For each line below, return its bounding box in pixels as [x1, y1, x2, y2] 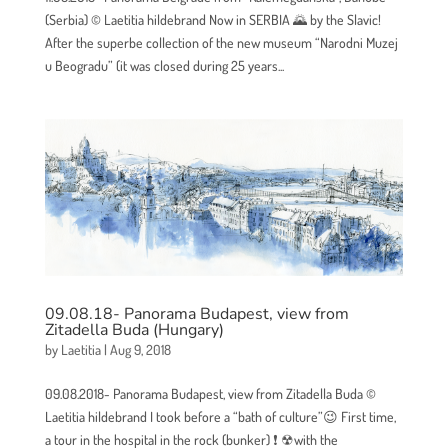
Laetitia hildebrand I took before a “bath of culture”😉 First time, [44, 407, 396, 425]
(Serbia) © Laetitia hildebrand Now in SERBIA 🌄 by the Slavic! [44, 11, 381, 29]
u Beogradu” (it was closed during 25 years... [44, 57, 284, 75]
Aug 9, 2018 [109, 340, 171, 358]
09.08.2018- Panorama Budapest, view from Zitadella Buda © [44, 384, 376, 402]
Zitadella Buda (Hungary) [44, 318, 224, 341]
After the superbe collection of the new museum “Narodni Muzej [44, 34, 398, 52]
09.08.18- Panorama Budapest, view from [44, 302, 349, 325]
